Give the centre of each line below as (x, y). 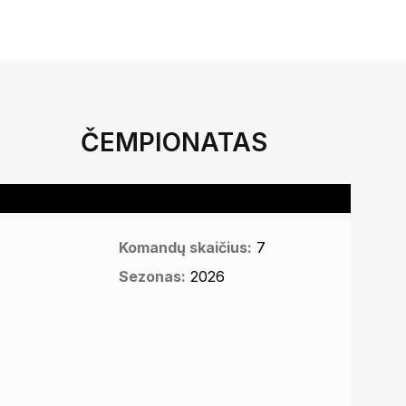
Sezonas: (152, 276)
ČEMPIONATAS (174, 142)
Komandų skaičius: (185, 247)
